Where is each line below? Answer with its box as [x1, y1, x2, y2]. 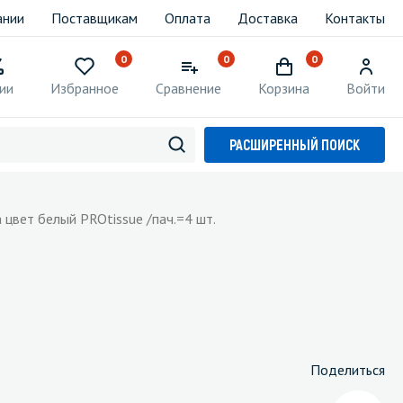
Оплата [165, 9, 210, 27]
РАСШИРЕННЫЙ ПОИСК [229, 136, 360, 153]
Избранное [50, 79, 119, 97]
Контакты [325, 9, 385, 27]
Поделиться [310, 361, 385, 379]
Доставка [237, 9, 298, 27]
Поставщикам [51, 9, 138, 27]
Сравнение [156, 79, 221, 97]
